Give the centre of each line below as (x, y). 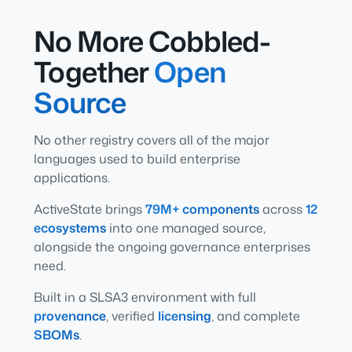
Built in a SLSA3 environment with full (145, 297)
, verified (132, 315)
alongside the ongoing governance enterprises (172, 246)
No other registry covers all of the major (151, 139)
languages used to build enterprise (137, 158)
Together (93, 71)
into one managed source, (185, 227)
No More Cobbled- (152, 41)
